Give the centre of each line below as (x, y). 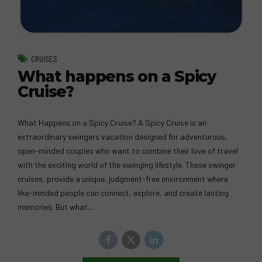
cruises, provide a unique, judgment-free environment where (123, 179)
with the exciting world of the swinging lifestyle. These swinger (127, 165)
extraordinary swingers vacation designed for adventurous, (123, 137)
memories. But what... (55, 207)
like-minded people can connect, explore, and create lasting (123, 193)
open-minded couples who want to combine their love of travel (128, 151)
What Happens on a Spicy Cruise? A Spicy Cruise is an (112, 123)
